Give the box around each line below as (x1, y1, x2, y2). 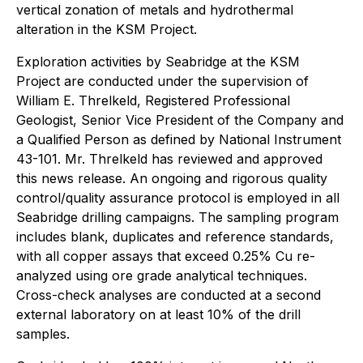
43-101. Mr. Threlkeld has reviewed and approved (16, 151, 322, 167)
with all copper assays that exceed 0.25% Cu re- (16, 248, 315, 264)
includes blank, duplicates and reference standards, (16, 228, 334, 245)
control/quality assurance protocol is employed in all (16, 190, 340, 206)
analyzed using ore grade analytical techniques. (16, 267, 307, 284)
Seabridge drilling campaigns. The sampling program (16, 209, 339, 225)
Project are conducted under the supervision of (16, 73, 309, 89)
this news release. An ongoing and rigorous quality (16, 170, 327, 186)
